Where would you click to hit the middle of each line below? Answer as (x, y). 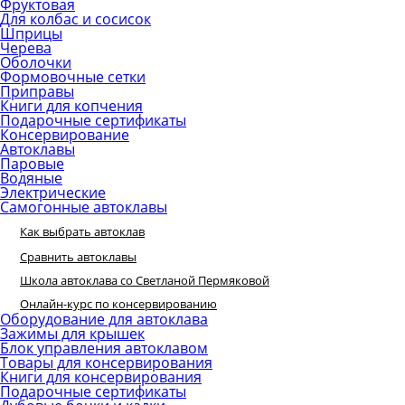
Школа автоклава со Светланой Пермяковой (145, 280)
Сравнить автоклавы (78, 257)
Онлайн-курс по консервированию (118, 304)
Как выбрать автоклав (82, 231)
